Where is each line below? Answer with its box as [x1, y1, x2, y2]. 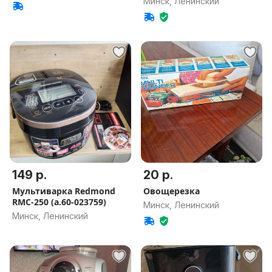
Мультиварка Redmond [12, 185, 115, 197]
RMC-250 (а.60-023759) [12, 196, 106, 208]
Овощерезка [143, 185, 200, 197]
